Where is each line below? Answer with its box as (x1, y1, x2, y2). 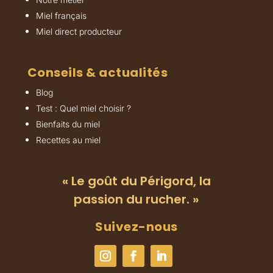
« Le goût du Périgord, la (62, 172, 211, 190)
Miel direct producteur (35, 26, 122, 37)
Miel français (35, 10, 87, 21)
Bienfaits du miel (35, 119, 100, 130)
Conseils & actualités (27, 64, 168, 82)
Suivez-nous (95, 218, 178, 236)
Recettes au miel (35, 135, 101, 146)
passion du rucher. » (74, 191, 199, 208)
